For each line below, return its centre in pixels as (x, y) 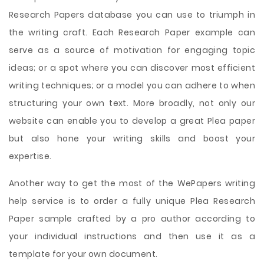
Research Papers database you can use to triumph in (132, 15)
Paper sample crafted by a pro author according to (132, 219)
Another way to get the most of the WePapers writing (132, 183)
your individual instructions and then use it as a (132, 236)
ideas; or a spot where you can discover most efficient (132, 68)
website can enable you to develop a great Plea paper (132, 121)
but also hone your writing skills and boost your (132, 138)
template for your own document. (83, 254)
